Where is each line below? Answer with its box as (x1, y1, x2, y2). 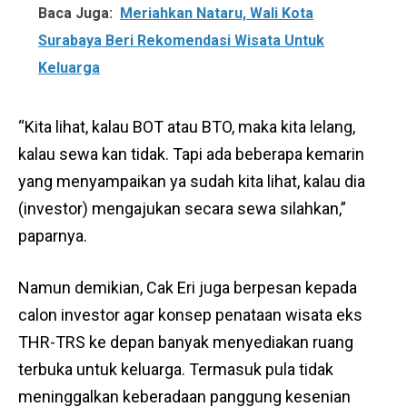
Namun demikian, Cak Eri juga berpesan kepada (18, 278, 357, 297)
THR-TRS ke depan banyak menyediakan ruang (18, 333, 353, 352)
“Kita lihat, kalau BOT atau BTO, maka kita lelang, (18, 117, 355, 136)
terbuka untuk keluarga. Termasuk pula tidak (18, 360, 333, 379)
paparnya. (18, 226, 87, 245)
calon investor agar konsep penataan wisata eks (18, 305, 362, 324)
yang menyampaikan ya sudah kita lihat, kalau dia (18, 172, 365, 191)
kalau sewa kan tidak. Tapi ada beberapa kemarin (18, 144, 364, 164)
